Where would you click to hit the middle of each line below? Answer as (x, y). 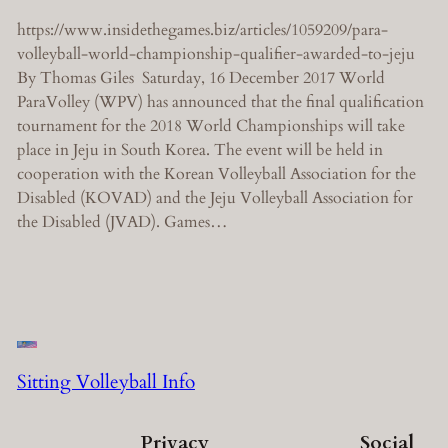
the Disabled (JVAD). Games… (122, 221)
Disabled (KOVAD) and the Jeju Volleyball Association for (214, 197)
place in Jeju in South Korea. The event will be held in (199, 149)
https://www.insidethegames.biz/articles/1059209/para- (202, 29)
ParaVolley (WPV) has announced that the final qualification (220, 101)
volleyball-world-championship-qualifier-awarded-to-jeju (215, 53)
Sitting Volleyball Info (105, 381)
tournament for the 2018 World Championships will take (210, 125)
